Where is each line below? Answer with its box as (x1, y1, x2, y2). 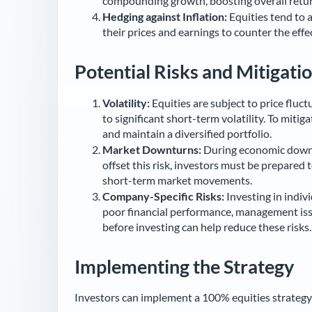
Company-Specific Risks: (102, 189, 224, 203)
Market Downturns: (102, 142, 201, 156)
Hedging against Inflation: (102, 9, 227, 23)
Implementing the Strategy (75, 254, 294, 278)
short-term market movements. (102, 173, 252, 187)
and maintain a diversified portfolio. (102, 126, 272, 140)
